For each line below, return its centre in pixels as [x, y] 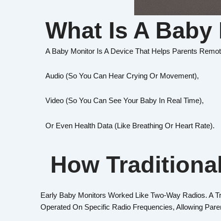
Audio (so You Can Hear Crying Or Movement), [122, 76]
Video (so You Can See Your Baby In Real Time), [125, 101]
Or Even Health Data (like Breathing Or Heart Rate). [130, 125]
